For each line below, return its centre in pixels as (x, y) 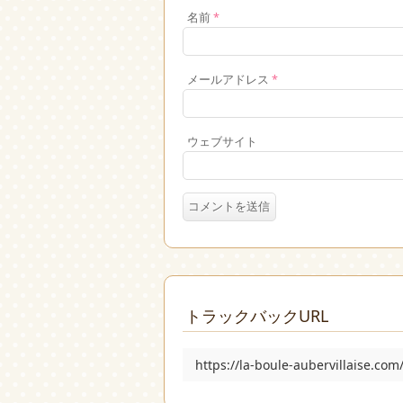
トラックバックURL (257, 316)
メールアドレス (229, 80)
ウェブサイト (222, 142)
